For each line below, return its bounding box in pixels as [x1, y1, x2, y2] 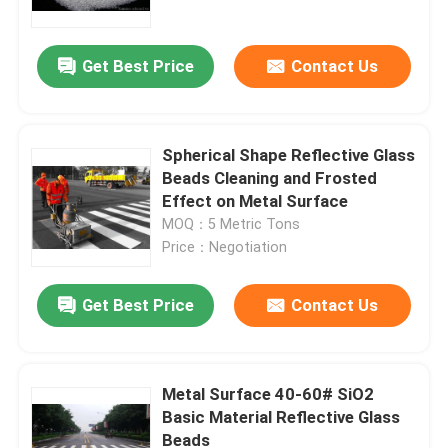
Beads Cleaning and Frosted [162, 168, 378, 189]
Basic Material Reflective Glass [162, 407, 401, 428]
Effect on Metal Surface [162, 191, 349, 212]
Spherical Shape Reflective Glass [162, 145, 416, 166]
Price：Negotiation [162, 239, 288, 256]
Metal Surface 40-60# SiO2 [162, 384, 375, 405]
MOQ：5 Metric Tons [162, 216, 301, 233]
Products [35, 368, 106, 389]
